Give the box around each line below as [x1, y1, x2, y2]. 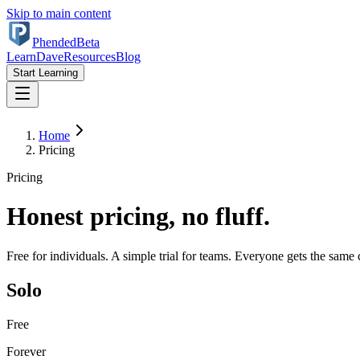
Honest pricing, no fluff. [6, 202, 270, 231]
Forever [6, 344, 46, 358]
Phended [32, 35, 76, 49]
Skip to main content [6, 6, 111, 20]
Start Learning [13, 67, 78, 79]
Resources [63, 50, 116, 63]
